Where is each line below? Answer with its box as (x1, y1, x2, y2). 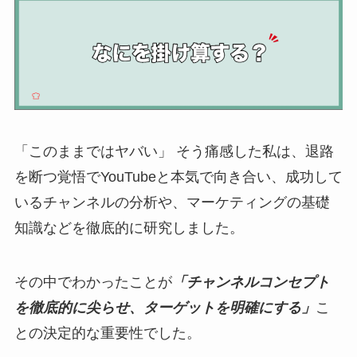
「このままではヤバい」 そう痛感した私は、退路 (14, 143, 334, 160)
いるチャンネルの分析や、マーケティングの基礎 (14, 194, 330, 211)
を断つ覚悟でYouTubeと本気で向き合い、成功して (14, 169, 343, 186)
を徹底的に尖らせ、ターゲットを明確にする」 (14, 300, 316, 316)
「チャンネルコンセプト (171, 274, 330, 291)
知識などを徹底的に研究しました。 (14, 220, 244, 237)
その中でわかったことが (14, 274, 172, 291)
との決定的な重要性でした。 (14, 325, 201, 342)
